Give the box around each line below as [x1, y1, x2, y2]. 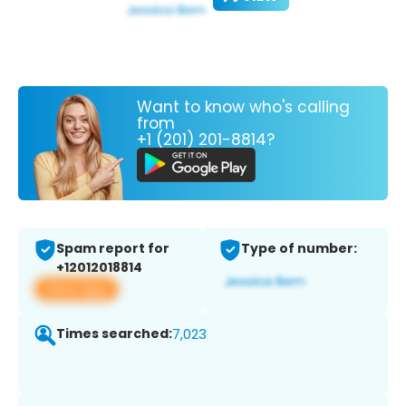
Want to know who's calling [137, 95, 350, 118]
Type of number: [241, 239, 357, 258]
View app [45, 279, 108, 299]
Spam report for [56, 239, 169, 258]
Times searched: [56, 324, 172, 343]
